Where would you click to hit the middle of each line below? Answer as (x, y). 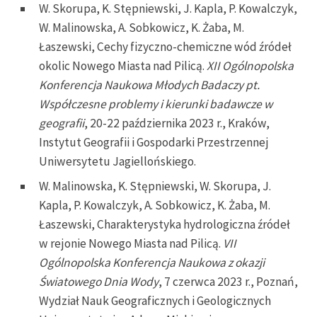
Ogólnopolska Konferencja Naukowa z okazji (152, 262)
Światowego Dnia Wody (99, 281)
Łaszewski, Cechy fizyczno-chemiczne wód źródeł (165, 46)
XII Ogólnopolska (250, 65)
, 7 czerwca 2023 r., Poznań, (228, 281)
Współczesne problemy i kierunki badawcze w (156, 104)
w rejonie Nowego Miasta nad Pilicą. (131, 243)
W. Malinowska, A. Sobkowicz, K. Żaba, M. (142, 27)
